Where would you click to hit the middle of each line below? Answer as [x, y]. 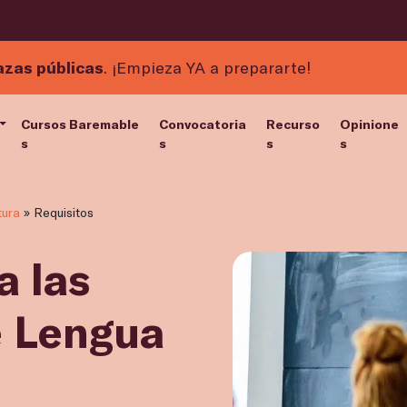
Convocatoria [202, 124]
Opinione [370, 124]
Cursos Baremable [80, 124]
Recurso [293, 124]
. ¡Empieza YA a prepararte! [208, 67]
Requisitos [64, 213]
